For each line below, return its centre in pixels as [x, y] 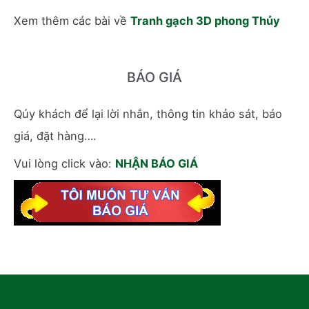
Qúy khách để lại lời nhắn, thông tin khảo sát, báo [148, 113]
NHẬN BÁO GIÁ [157, 163]
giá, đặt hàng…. [55, 136]
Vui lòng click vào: [64, 163]
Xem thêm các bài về [72, 21]
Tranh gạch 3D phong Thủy [205, 21]
